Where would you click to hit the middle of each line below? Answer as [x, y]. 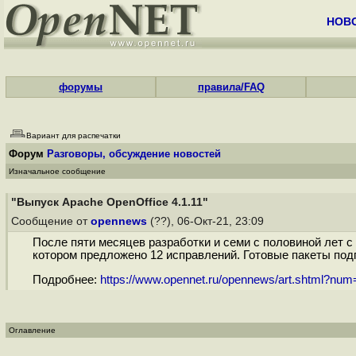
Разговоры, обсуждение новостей [134, 154]
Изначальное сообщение [57, 171]
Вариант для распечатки [74, 135]
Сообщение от [51, 221]
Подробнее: [66, 280]
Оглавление [32, 330]
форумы [81, 87]
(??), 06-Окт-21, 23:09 [207, 221]
